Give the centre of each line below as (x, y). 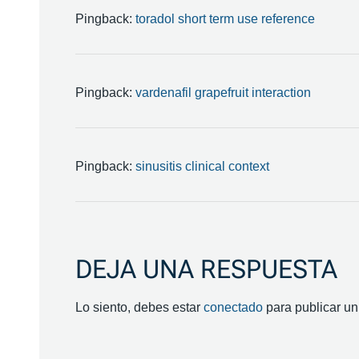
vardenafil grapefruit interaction (223, 93)
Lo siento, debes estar (139, 307)
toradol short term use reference (225, 19)
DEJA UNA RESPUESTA (206, 269)
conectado (233, 307)
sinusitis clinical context (202, 166)
